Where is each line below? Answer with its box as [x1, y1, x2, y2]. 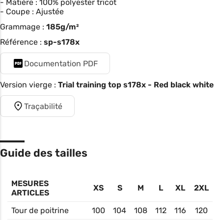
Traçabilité [24, 101, 62, 111]
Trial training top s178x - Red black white [58, 80, 214, 90]
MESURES [11, 179, 49, 189]
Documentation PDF [24, 58, 98, 68]
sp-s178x [44, 37, 80, 47]
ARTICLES [11, 188, 49, 198]
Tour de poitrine [11, 206, 69, 216]
